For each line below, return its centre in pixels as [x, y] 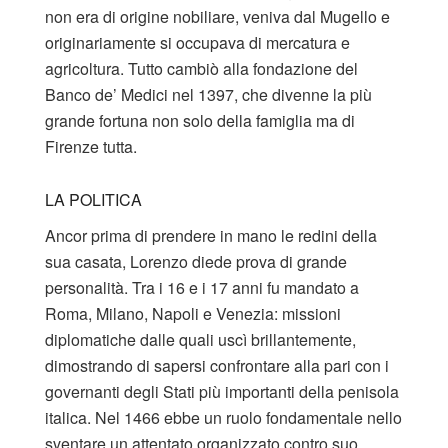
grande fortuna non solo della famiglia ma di [200, 121]
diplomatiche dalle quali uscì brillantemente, [200, 339]
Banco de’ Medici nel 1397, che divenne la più [208, 95]
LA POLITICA [93, 200]
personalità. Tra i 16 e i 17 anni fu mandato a [202, 287]
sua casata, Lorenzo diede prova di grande [196, 261]
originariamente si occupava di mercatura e [197, 43]
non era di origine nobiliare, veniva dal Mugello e [217, 17]
